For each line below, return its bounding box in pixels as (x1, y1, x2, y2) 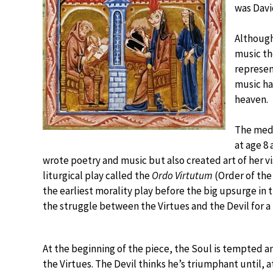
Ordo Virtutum (152, 169, 213, 182)
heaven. (235, 93, 268, 106)
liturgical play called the (43, 169, 152, 182)
